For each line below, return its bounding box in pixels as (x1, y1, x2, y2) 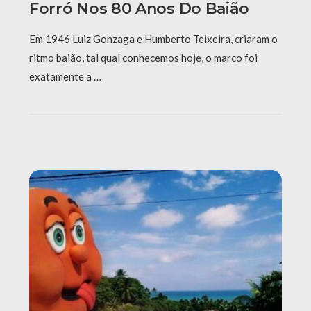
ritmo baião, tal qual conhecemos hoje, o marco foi (29, 51, 258, 64)
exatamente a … (29, 69, 101, 83)
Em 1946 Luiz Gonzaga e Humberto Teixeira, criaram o (29, 32, 278, 45)
